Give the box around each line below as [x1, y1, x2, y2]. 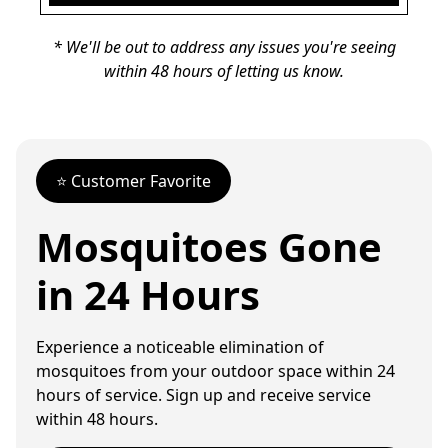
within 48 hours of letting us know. [104, 60, 344, 83]
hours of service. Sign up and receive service [36, 384, 371, 407]
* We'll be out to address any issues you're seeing [52, 36, 396, 59]
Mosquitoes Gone [36, 219, 382, 275]
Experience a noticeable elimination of [36, 336, 324, 359]
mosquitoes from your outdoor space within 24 [36, 360, 395, 383]
